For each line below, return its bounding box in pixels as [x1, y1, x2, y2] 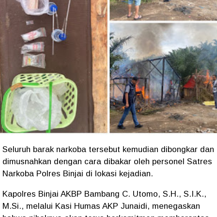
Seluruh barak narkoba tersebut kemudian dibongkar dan [2, 145, 214, 155]
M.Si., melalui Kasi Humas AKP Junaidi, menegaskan [2, 201, 200, 211]
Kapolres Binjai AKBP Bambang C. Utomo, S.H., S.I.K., [2, 189, 206, 199]
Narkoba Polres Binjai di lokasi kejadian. [2, 169, 153, 179]
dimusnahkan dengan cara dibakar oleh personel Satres [2, 157, 212, 167]
